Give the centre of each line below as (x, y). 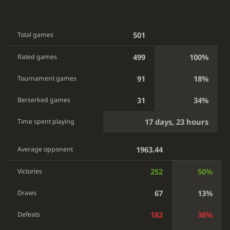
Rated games (37, 57)
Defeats (29, 215)
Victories (30, 171)
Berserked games (44, 100)
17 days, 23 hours (177, 122)
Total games (36, 35)
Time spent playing (46, 122)
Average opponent (45, 149)
